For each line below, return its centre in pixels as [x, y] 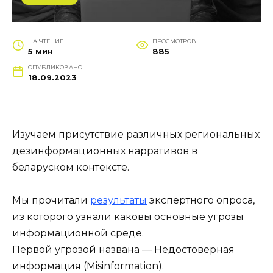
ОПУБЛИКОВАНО [55, 68]
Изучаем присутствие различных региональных [136, 135]
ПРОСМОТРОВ [174, 41]
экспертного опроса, [201, 200]
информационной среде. [78, 233]
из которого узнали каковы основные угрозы [128, 217]
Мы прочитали [51, 200]
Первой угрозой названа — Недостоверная [123, 250]
